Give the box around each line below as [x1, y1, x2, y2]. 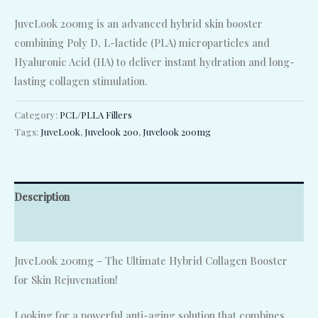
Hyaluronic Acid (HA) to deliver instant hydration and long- [14, 54, 295, 69]
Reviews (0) [14, 219, 67, 234]
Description [14, 189, 70, 204]
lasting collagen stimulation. [14, 73, 148, 88]
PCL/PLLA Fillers [60, 109, 132, 121]
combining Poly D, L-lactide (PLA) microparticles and [14, 35, 270, 50]
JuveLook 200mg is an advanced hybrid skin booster [14, 16, 263, 31]
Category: [14, 109, 60, 121]
